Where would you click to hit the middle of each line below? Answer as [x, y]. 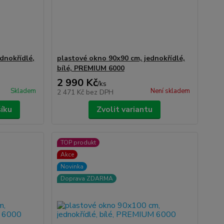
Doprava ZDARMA [86, 178]
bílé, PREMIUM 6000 [90, 68]
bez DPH [99, 92]
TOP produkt [78, 142]
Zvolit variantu [125, 109]
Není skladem [170, 91]
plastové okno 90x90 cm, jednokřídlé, [121, 58]
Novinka [72, 166]
